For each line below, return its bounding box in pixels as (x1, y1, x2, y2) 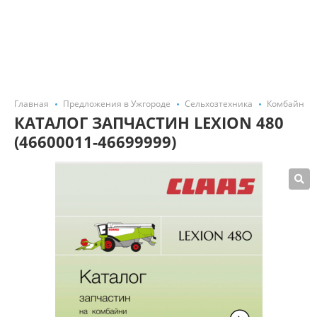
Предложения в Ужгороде (63, 98, 171, 110)
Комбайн (267, 98, 304, 110)
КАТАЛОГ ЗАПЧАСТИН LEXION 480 (14, 112, 284, 133)
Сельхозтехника (185, 98, 253, 110)
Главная (14, 98, 49, 110)
